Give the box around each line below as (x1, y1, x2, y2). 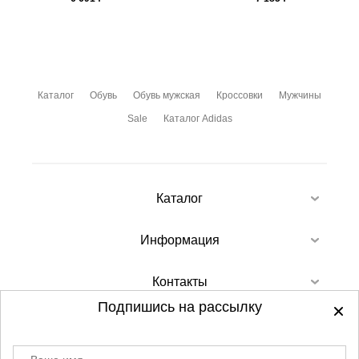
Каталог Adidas (163, 113, 232, 125)
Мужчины (279, 90, 321, 102)
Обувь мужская (133, 90, 200, 102)
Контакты (151, 275, 208, 288)
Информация (139, 233, 220, 247)
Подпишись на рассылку (97, 299, 262, 315)
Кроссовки (216, 90, 263, 102)
